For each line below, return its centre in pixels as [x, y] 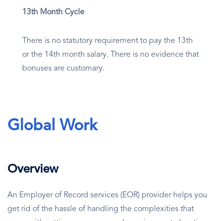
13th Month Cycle [53, 13]
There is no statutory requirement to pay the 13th [108, 41]
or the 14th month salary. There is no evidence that [110, 55]
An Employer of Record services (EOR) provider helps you [107, 196]
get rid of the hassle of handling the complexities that [101, 209]
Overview [33, 170]
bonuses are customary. [63, 69]
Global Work [53, 127]
